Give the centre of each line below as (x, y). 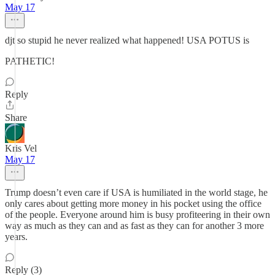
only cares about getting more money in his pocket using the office (133, 203)
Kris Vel (21, 148)
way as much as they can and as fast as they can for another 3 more (134, 226)
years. (16, 237)
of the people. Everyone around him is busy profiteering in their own (137, 215)
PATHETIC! (30, 61)
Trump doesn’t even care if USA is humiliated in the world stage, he (136, 192)
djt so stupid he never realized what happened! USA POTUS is (127, 40)
